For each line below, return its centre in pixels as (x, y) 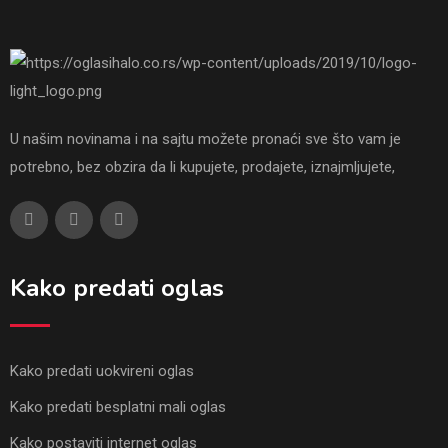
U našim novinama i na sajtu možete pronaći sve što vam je (205, 138)
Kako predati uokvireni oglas (102, 370)
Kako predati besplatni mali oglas (118, 406)
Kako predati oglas (117, 287)
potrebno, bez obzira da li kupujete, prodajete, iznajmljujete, (202, 166)
